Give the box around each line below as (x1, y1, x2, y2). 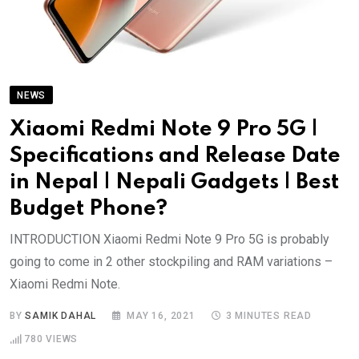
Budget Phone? (10, 198, 167, 220)
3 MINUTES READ (225, 310, 313, 322)
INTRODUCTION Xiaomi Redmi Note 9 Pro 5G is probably (10, 232, 329, 248)
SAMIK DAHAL (25, 310, 97, 322)
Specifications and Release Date (10, 145, 341, 167)
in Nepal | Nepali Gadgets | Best (10, 171, 339, 194)
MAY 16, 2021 (127, 310, 196, 322)
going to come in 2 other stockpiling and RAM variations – (10, 254, 333, 270)
